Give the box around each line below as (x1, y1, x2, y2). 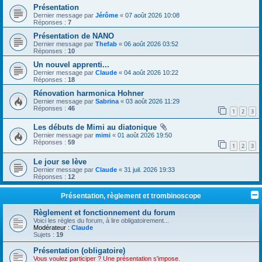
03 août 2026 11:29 (126, 97, 180, 105)
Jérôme (95, 11, 118, 19)
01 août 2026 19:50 (118, 132, 172, 139)
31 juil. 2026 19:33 (124, 166, 175, 173)
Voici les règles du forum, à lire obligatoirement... (33, 216, 169, 224)
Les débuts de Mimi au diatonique (33, 123, 157, 132)
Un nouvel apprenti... (33, 60, 109, 69)
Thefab (95, 40, 117, 47)
